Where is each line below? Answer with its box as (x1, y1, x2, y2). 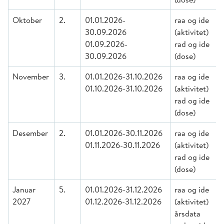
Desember (12, 127, 48, 138)
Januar (12, 184, 35, 195)
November (12, 71, 49, 82)
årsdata (174, 208, 200, 219)
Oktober (12, 14, 42, 25)
